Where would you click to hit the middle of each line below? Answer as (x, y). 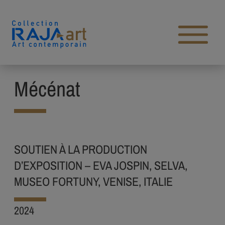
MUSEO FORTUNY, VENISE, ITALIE (93, 181)
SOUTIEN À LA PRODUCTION (81, 149)
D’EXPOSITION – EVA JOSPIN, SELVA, (101, 165)
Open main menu (194, 39)
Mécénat (47, 89)
